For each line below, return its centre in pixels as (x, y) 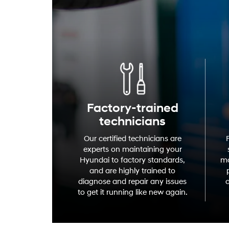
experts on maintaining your (132, 149)
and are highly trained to (132, 171)
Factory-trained (132, 108)
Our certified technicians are (132, 139)
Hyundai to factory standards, (132, 160)
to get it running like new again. (132, 192)
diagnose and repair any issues (132, 181)
